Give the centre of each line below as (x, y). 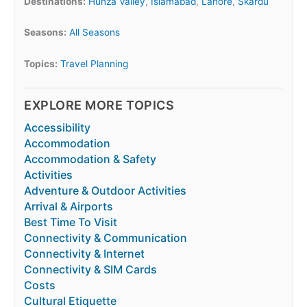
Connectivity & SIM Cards (90, 270)
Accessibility (57, 128)
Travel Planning (94, 64)
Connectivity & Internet (84, 254)
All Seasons (95, 33)
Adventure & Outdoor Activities (105, 191)
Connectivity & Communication (106, 238)
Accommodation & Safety (90, 159)
